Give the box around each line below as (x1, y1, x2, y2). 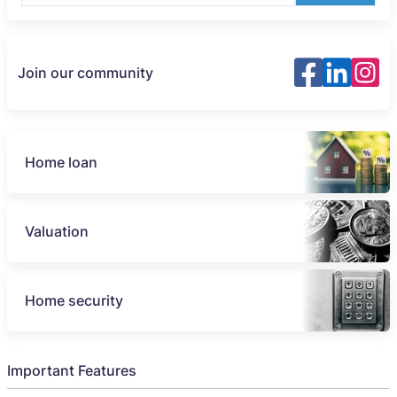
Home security (25, 291, 123, 309)
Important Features (7, 361, 136, 379)
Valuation (25, 222, 89, 240)
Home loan (25, 152, 97, 171)
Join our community (18, 63, 153, 82)
